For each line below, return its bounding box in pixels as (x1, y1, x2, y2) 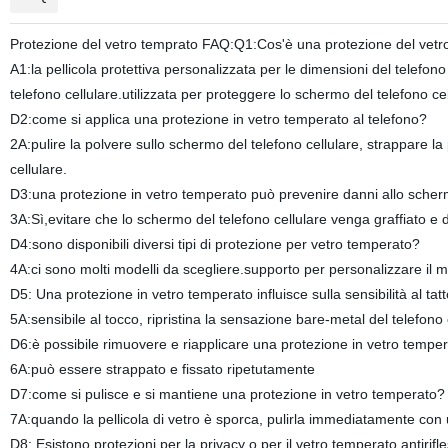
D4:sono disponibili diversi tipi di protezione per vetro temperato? (9, 236, 420, 252)
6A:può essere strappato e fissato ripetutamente (9, 361, 315, 377)
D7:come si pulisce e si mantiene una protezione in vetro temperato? (9, 386, 445, 402)
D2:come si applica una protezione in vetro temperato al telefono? (9, 111, 427, 127)
